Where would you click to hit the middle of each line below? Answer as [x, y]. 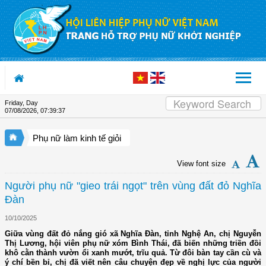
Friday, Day [21, 102]
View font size [201, 164]
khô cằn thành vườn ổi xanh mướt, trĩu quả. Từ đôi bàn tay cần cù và [133, 253]
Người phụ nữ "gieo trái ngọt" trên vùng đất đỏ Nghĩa [133, 186]
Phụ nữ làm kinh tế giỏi [77, 138]
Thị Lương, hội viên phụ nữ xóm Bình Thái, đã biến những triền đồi [133, 243]
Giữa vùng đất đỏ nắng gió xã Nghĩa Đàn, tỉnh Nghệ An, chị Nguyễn [133, 234]
